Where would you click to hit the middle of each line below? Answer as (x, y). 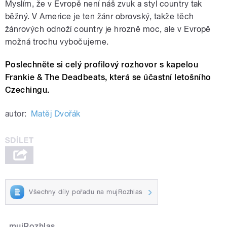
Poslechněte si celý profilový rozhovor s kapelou (102, 65)
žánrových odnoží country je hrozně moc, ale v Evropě (108, 29)
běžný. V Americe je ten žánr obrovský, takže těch (100, 17)
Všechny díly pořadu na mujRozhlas (86, 192)
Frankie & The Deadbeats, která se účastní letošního (108, 78)
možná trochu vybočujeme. (57, 42)
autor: (16, 114)
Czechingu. (27, 90)
